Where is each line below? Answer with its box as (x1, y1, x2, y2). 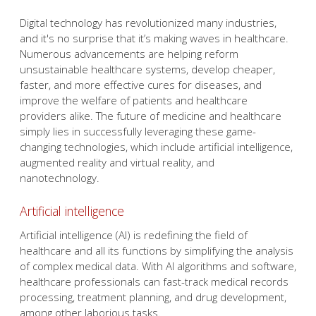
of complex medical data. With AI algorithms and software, (20, 258, 296, 273)
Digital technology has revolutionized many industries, (20, 16, 276, 30)
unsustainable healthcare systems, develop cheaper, (20, 62, 275, 76)
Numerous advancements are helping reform (20, 47, 238, 61)
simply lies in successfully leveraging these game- (20, 124, 256, 138)
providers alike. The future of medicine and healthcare (20, 109, 281, 123)
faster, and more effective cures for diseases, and (20, 78, 262, 92)
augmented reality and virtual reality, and (20, 155, 214, 169)
